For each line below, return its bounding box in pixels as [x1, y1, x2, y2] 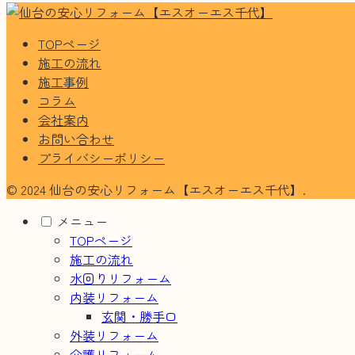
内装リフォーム [70, 288, 158, 307]
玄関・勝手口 [101, 307, 177, 326]
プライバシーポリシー [38, 148, 165, 168]
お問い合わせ [38, 129, 114, 149]
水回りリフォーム [70, 269, 171, 288]
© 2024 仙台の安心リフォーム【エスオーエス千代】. [6, 180, 306, 200]
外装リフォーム [70, 326, 158, 345]
